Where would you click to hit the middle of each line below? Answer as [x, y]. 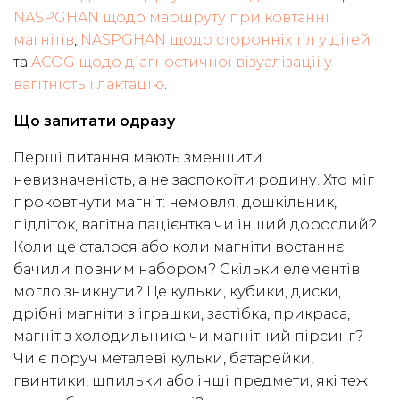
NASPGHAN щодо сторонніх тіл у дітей [225, 40]
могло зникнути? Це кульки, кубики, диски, [177, 292]
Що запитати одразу [94, 121]
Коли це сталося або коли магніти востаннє [179, 247]
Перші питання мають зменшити [138, 158]
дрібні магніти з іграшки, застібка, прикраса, [182, 314]
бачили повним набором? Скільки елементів [187, 270]
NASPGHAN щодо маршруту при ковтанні [171, 18]
